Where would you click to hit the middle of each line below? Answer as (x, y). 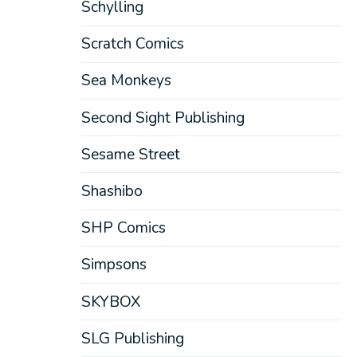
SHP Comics (123, 228)
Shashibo (112, 191)
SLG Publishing (132, 338)
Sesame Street (130, 154)
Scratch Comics (132, 44)
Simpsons (114, 265)
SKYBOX (110, 302)
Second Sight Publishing (163, 118)
